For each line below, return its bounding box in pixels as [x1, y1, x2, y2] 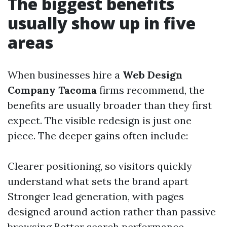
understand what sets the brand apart [8, 175, 188, 187]
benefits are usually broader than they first [8, 99, 212, 111]
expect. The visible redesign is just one [8, 114, 192, 127]
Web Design [123, 68, 182, 81]
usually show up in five [8, 12, 196, 34]
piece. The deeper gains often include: [8, 129, 188, 142]
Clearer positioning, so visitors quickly [8, 160, 192, 172]
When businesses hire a [8, 68, 123, 81]
